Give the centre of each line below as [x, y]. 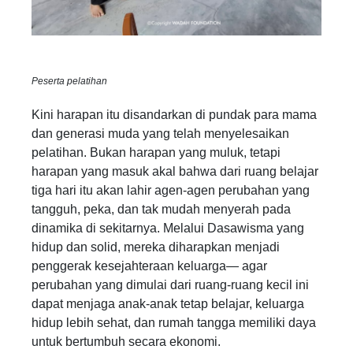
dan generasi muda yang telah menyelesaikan [160, 133]
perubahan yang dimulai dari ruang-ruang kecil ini [170, 284]
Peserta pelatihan [69, 82]
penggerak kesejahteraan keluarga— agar [149, 266]
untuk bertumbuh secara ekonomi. [126, 341]
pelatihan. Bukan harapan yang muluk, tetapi [156, 152]
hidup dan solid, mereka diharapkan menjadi [156, 247]
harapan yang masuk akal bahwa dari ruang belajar [175, 171]
